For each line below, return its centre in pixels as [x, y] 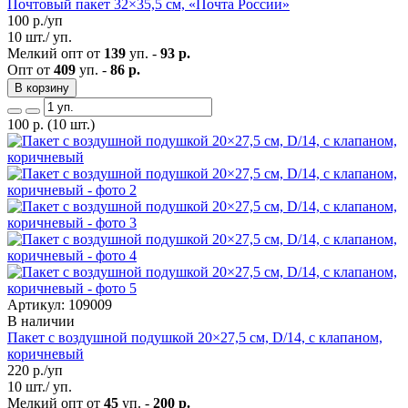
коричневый [46, 353]
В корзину [42, 87]
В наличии [41, 321]
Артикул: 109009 [60, 304]
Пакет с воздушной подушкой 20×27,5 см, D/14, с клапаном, [195, 337]
